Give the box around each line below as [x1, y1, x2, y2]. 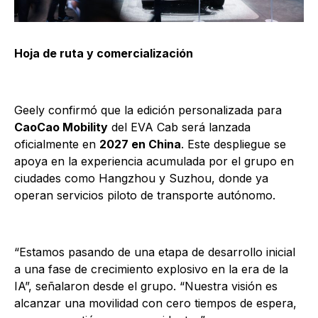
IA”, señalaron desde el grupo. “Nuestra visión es [14, 279, 278, 294]
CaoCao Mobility [14, 120, 108, 135]
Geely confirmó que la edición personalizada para [14, 103, 282, 118]
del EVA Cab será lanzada [108, 120, 251, 135]
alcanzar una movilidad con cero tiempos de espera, [14, 296, 297, 311]
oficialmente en [14, 137, 99, 152]
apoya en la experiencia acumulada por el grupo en [14, 154, 294, 169]
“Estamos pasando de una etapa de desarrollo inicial [14, 245, 295, 260]
